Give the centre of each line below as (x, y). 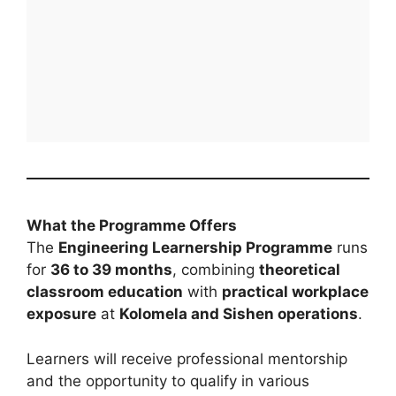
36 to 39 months (111, 270)
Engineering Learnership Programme (195, 248)
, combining (216, 270)
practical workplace (295, 292)
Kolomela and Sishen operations (239, 314)
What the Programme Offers (132, 226)
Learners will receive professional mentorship (187, 358)
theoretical (300, 270)
